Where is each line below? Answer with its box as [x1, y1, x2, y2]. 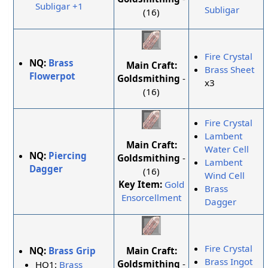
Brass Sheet [205, 63, 255, 76]
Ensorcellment [121, 191, 182, 203]
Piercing [48, 150, 87, 162]
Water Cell [205, 143, 249, 156]
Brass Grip [48, 245, 96, 257]
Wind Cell [205, 169, 245, 182]
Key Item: [118, 178, 163, 190]
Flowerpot [29, 70, 76, 83]
